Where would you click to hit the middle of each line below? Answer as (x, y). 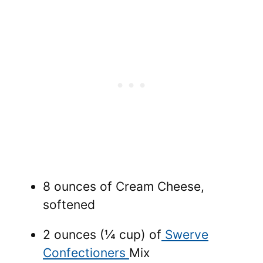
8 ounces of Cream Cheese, (124, 186)
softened (69, 204)
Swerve (185, 234)
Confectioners (86, 252)
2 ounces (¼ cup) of (102, 234)
